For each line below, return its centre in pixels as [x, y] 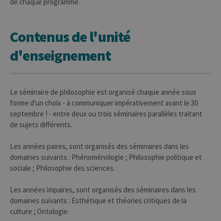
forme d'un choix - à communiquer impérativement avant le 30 [104, 103]
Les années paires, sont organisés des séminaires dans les [99, 146]
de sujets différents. [41, 125]
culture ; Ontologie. [39, 211]
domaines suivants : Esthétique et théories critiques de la [98, 201]
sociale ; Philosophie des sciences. [62, 168]
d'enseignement [60, 55]
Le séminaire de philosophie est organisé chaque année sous [103, 92]
